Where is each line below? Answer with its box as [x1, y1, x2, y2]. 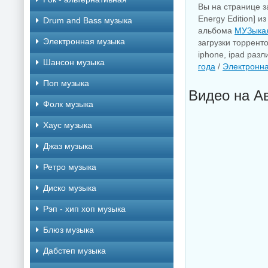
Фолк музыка [43, 99, 93, 109]
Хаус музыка [43, 120, 92, 130]
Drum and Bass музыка [43, 16, 132, 25]
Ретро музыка [43, 162, 96, 172]
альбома [198, 26, 234, 35]
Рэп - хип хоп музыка [43, 204, 126, 214]
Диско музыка [43, 183, 96, 193]
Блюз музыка [43, 225, 94, 234]
